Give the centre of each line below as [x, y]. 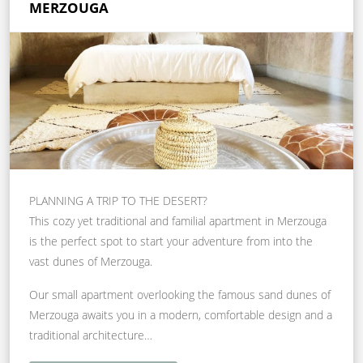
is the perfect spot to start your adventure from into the [171, 241]
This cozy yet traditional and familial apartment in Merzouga [178, 221]
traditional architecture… [91, 335]
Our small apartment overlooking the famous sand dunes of [180, 295]
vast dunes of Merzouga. [91, 262]
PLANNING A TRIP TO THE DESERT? [118, 201]
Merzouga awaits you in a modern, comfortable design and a [181, 315]
